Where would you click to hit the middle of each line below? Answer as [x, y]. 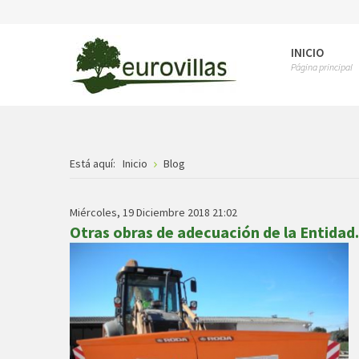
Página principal [322, 67]
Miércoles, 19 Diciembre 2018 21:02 [153, 212]
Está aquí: [95, 163]
